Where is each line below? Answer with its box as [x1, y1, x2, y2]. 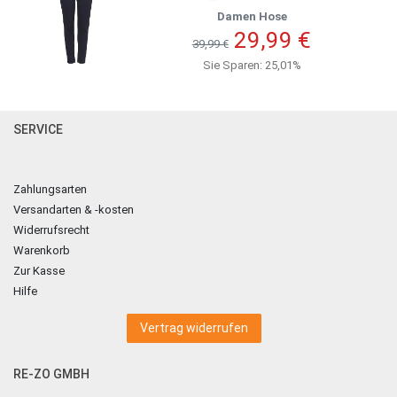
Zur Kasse [13, 264, 65, 278]
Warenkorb [13, 244, 70, 258]
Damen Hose [216, 10, 287, 24]
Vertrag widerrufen [140, 321, 248, 336]
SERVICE [13, 122, 63, 137]
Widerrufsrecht [13, 223, 90, 237]
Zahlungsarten [13, 183, 87, 197]
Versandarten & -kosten [13, 203, 134, 217]
